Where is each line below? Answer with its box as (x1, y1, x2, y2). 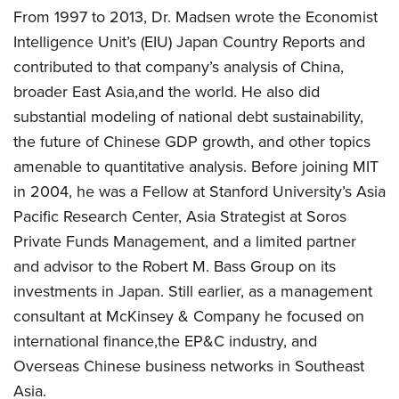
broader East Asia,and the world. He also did (13, 82, 320, 102)
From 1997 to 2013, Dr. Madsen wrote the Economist (13, 7, 378, 27)
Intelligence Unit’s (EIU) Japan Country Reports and (13, 32, 365, 52)
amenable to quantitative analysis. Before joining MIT (13, 157, 379, 176)
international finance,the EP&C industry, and (13, 331, 317, 351)
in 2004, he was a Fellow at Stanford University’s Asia (13, 182, 386, 201)
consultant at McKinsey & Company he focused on (13, 306, 364, 326)
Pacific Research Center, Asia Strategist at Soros (13, 207, 346, 226)
